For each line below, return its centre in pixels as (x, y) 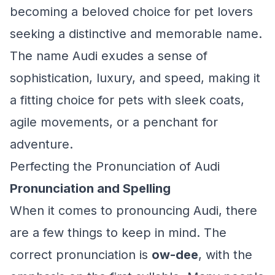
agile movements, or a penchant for (114, 122)
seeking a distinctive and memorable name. (136, 34)
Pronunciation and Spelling (90, 188)
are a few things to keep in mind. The (118, 233)
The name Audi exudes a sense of (109, 56)
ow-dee (175, 255)
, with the (225, 255)
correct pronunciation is (81, 255)
